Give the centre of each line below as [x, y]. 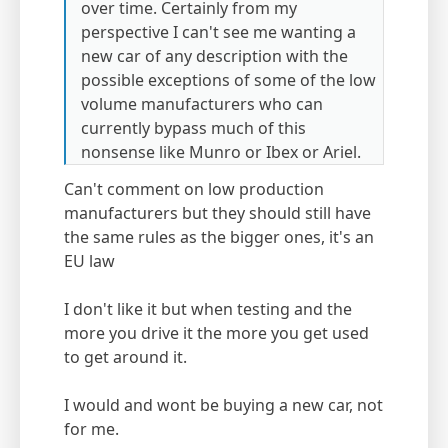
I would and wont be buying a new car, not [223, 405]
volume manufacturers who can [202, 104]
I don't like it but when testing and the [208, 309]
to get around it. [127, 357]
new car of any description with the [214, 56]
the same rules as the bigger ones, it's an [219, 237]
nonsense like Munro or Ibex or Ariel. [221, 152]
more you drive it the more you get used [216, 333]
